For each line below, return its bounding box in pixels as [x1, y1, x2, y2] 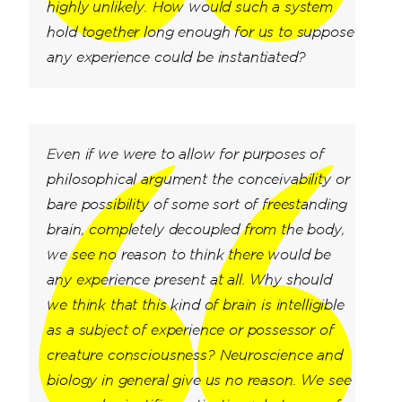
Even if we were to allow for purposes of [47, 145, 325, 162]
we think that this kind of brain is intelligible [47, 296, 345, 313]
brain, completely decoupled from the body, [47, 221, 345, 238]
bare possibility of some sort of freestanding [47, 196, 348, 213]
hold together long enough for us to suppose [47, 23, 354, 40]
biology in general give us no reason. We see [47, 371, 352, 389]
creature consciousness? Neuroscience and [47, 346, 344, 363]
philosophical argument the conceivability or [47, 170, 350, 188]
